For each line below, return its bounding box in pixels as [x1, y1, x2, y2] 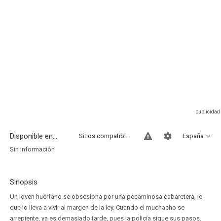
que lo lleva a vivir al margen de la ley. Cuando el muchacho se [10, 204, 184, 211]
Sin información [10, 146, 55, 153]
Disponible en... [10, 132, 57, 141]
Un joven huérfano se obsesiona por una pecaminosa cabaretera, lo [10, 193, 203, 200]
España [183, 132, 204, 140]
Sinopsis [10, 178, 37, 186]
